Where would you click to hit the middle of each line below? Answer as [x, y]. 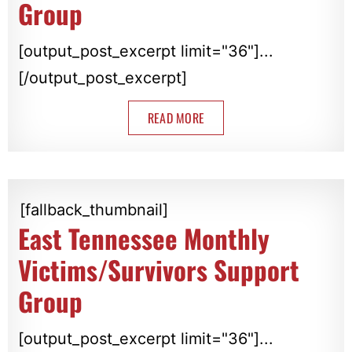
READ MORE [176, 117]
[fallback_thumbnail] [93, 209]
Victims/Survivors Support [158, 269]
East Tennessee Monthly [143, 238]
